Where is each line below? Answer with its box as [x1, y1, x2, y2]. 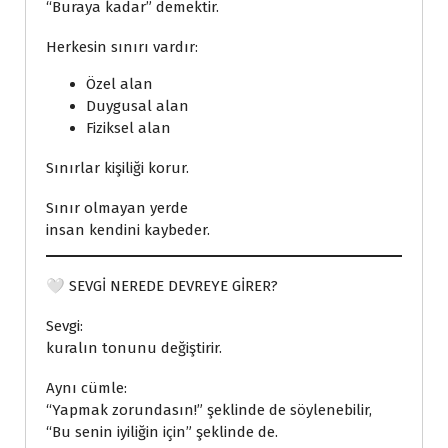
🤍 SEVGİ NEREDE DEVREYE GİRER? [46, 277, 278, 295]
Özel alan [86, 75, 153, 93]
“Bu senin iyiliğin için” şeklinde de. [46, 423, 278, 441]
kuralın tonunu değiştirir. [46, 339, 222, 357]
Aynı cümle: [46, 379, 127, 397]
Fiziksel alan [86, 119, 171, 137]
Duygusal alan [86, 97, 189, 115]
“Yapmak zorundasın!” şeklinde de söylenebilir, [46, 401, 372, 419]
